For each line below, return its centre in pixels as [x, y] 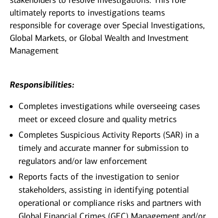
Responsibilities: [42, 85]
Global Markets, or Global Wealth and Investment [99, 38]
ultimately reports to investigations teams [87, 13]
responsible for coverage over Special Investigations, [107, 26]
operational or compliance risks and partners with [110, 203]
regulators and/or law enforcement [83, 161]
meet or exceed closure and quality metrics [98, 119]
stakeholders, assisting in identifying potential [104, 190]
